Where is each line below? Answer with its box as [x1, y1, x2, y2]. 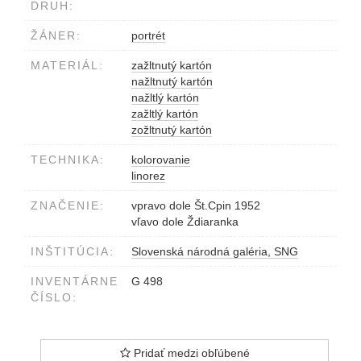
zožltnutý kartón [131, 122, 212, 136]
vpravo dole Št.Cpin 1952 [131, 198, 260, 212]
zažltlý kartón [131, 106, 198, 120]
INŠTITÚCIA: [31, 244, 114, 258]
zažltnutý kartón [131, 58, 212, 72]
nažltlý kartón [131, 90, 199, 104]
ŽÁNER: [31, 28, 81, 42]
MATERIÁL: [31, 58, 104, 72]
